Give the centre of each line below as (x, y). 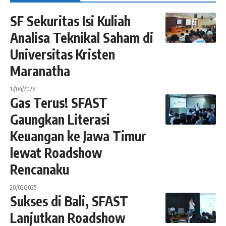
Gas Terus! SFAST (59, 102)
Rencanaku (40, 169)
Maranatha (40, 71)
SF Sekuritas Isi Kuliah (70, 21)
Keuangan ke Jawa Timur (78, 136)
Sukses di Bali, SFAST (69, 201)
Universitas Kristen (63, 54)
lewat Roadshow (56, 152)
